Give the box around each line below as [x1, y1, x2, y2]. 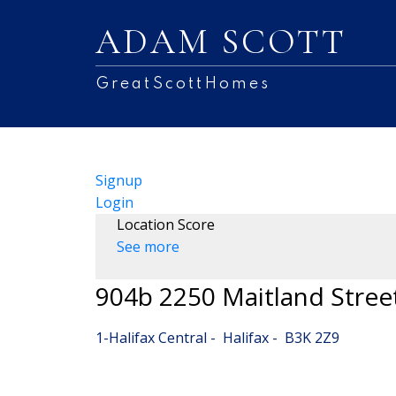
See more [116, 236, 179, 256]
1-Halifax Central [95, 327, 207, 347]
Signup [95, 170, 142, 190]
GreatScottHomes [95, 76, 271, 92]
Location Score [116, 214, 215, 234]
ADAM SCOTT [95, 20, 347, 63]
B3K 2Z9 [284, 327, 339, 347]
